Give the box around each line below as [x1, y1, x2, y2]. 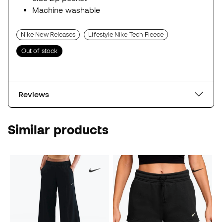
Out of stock [21, 47, 57, 55]
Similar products [8, 122, 109, 137]
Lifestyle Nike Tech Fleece [88, 31, 164, 39]
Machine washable [32, 5, 101, 15]
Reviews [18, 90, 49, 99]
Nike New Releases [21, 31, 76, 39]
